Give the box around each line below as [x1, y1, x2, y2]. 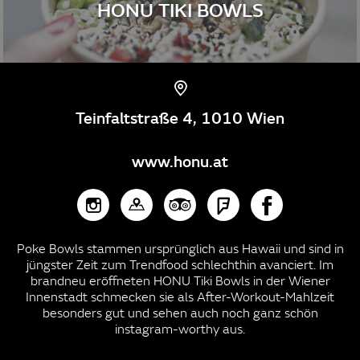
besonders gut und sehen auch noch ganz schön [42, 305, 318, 321]
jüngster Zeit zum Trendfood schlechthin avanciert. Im [27, 256, 333, 273]
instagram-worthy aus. [115, 321, 245, 337]
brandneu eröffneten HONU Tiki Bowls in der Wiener [30, 272, 330, 289]
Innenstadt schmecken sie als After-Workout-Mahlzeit [26, 288, 334, 305]
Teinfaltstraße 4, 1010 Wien [76, 106, 284, 129]
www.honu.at [132, 149, 228, 173]
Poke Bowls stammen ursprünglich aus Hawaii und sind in [16, 240, 344, 257]
